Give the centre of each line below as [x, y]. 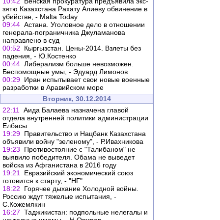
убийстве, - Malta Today [40, 17]
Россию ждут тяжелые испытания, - [59, 196]
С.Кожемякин [24, 204]
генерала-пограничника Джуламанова [64, 32]
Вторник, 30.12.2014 [77, 99]
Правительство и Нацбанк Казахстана [85, 134]
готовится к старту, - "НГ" [42, 181]
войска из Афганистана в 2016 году [59, 165]
